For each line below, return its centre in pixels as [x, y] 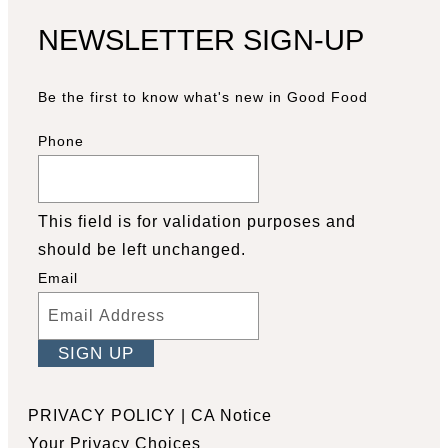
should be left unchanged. [142, 249]
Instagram [118, 386]
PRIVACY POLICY [102, 415]
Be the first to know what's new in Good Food [203, 97]
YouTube [80, 386]
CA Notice [231, 415]
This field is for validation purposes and [197, 221]
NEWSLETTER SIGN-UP [201, 40]
